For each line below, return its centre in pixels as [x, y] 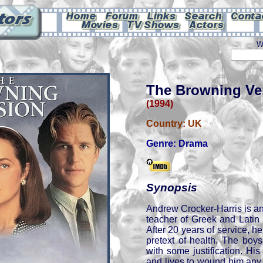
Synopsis [172, 188]
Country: [167, 124]
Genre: [162, 144]
